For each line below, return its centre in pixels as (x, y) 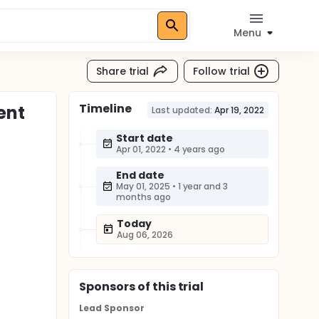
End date (140, 175)
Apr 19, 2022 (239, 110)
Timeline (105, 109)
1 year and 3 (203, 186)
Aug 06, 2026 (145, 235)
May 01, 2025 (143, 186)
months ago (143, 197)
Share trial (122, 71)
